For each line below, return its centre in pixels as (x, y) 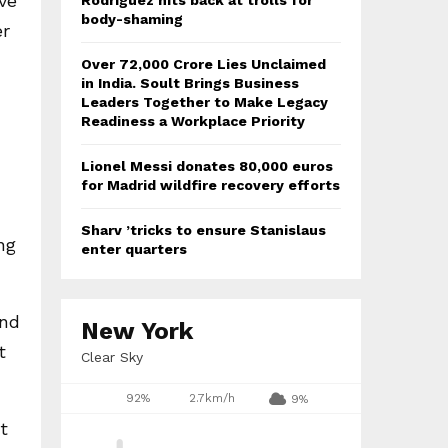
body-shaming (132, 19)
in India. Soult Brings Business (190, 83)
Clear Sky (112, 357)
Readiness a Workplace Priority (193, 121)
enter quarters (134, 249)
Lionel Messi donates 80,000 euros (207, 166)
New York (137, 331)
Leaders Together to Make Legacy (204, 102)
